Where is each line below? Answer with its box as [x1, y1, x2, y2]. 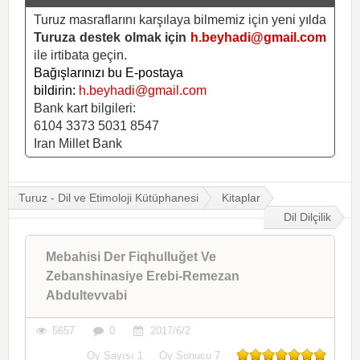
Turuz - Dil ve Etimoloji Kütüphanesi [18, 190, 198, 204]
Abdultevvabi [46, 288, 127, 302]
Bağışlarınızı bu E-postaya [34, 65, 183, 80]
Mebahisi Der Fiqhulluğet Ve [46, 249, 216, 264]
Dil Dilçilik [284, 210, 331, 223]
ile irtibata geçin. [34, 47, 127, 62]
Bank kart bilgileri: [34, 100, 136, 115]
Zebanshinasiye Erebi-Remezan [46, 268, 239, 283]
